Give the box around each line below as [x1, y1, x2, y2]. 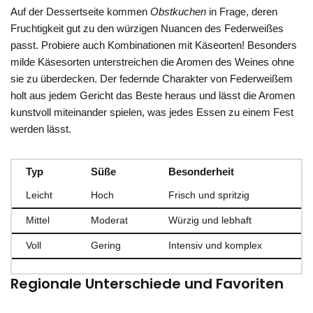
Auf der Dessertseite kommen [10, 5, 150, 17]
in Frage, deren [206, 5, 277, 17]
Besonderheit [168, 165, 234, 177]
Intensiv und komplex [168, 240, 262, 251]
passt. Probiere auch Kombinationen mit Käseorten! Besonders [10, 38, 297, 51]
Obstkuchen [150, 5, 206, 17]
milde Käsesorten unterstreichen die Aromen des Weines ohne [10, 55, 294, 68]
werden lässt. [10, 122, 71, 135]
